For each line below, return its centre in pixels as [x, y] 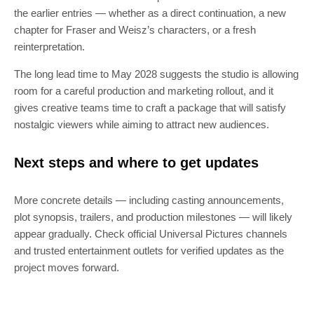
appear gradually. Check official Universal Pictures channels [151, 234]
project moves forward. [67, 267]
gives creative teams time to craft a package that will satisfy [150, 108]
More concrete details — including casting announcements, [149, 200]
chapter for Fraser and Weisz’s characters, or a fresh [135, 30]
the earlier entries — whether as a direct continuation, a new [150, 13]
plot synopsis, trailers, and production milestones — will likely [153, 217]
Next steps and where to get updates [136, 163]
